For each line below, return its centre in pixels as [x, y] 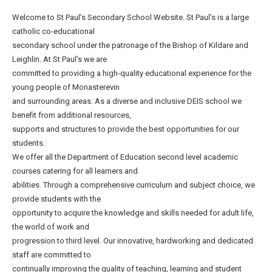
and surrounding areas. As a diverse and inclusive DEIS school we [127, 101]
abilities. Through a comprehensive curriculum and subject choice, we [134, 185]
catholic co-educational [53, 31]
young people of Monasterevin [66, 87]
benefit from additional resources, [72, 115]
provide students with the [56, 199]
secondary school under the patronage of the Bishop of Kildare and [130, 45]
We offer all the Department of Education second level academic [125, 157]
